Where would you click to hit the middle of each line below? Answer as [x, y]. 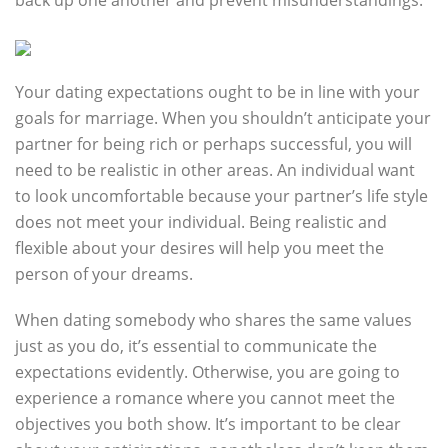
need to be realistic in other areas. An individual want [215, 170]
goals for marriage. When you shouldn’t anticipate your [223, 118]
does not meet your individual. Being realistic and [201, 222]
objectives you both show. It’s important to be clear [208, 424]
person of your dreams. [104, 274]
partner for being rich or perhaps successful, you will [213, 144]
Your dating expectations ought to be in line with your [217, 92]
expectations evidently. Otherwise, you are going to [207, 372]
